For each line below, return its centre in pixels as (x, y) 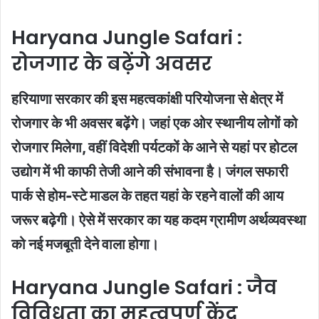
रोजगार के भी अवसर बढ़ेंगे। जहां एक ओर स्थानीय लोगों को (155, 123)
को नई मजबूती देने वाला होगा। (85, 244)
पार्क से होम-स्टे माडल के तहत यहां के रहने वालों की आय (147, 195)
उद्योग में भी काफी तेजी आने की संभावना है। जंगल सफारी (150, 171)
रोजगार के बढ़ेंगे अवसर (112, 64)
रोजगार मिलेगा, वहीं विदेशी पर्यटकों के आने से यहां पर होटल (154, 147)
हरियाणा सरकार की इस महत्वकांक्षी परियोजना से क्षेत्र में (147, 99)
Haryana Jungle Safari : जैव (144, 287)
